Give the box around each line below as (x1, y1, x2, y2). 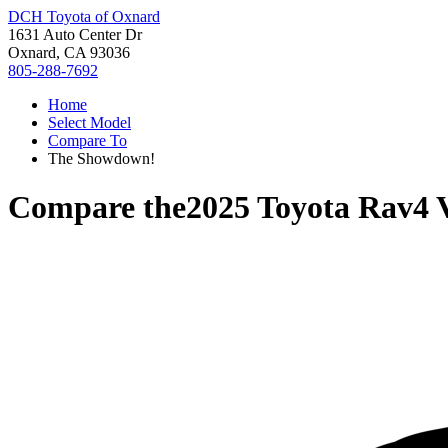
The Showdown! (48, 150, 155, 167)
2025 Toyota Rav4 (186, 189, 429, 226)
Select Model (48, 114, 131, 131)
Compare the (8, 189, 186, 226)
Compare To (48, 132, 127, 149)
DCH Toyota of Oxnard (8, 8, 160, 25)
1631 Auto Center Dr (8, 26, 142, 43)
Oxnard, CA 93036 (8, 44, 130, 61)
